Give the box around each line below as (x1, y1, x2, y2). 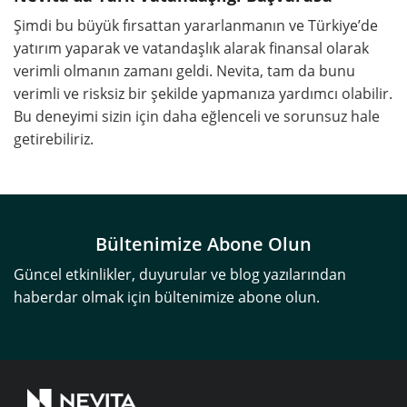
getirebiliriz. (14, 129, 94, 149)
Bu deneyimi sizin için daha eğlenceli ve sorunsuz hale (14, 106, 380, 126)
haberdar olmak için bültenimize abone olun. (14, 287, 320, 307)
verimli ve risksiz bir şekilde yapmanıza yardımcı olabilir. (14, 84, 392, 104)
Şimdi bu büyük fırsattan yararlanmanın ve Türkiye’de (14, 15, 378, 35)
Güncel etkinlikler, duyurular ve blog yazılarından (14, 264, 346, 284)
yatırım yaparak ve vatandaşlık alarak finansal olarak (14, 38, 369, 58)
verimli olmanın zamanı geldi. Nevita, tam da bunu (14, 61, 355, 81)
